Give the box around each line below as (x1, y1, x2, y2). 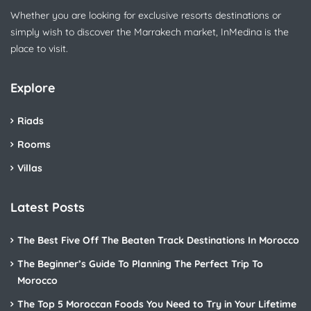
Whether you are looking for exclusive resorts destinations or (10, 117, 281, 131)
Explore (10, 188, 56, 205)
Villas (17, 270, 42, 283)
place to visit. (10, 151, 68, 164)
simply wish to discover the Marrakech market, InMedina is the (10, 134, 289, 147)
